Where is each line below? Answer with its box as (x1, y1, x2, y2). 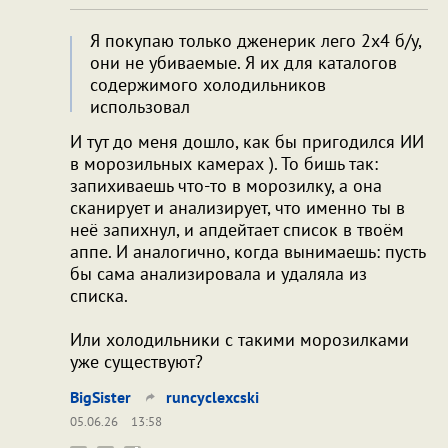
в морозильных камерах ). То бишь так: (70, 151, 378, 175)
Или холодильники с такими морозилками (70, 327, 409, 351)
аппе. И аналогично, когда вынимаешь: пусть (70, 239, 425, 263)
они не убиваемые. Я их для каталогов (90, 50, 397, 74)
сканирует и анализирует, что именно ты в (70, 195, 405, 219)
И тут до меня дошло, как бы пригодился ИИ (70, 129, 424, 153)
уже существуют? (70, 349, 203, 373)
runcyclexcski (166, 386, 259, 407)
